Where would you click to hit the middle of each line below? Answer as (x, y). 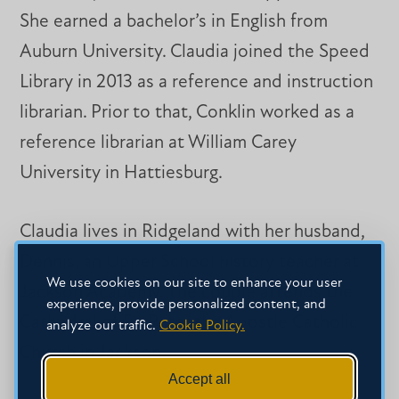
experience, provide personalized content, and (186, 304)
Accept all (199, 379)
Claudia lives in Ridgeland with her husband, (192, 232)
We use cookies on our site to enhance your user (194, 283)
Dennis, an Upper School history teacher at (190, 262)
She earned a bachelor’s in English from (174, 21)
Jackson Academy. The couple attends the (187, 292)
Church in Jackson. (93, 353)
